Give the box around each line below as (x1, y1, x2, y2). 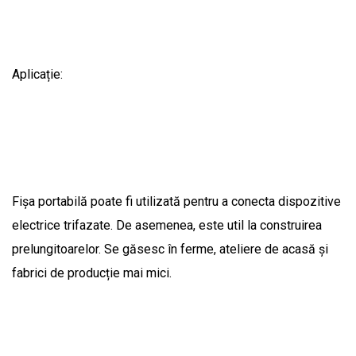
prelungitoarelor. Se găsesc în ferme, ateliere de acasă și (12, 241, 328, 257)
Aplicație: (12, 66, 63, 82)
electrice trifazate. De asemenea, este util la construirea (12, 217, 322, 233)
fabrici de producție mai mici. (12, 265, 172, 281)
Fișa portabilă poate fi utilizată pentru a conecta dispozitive (12, 193, 341, 209)
